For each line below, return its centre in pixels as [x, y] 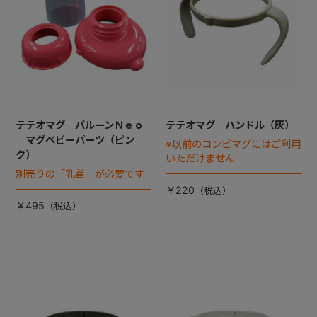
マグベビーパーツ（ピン [75, 140]
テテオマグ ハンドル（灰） [230, 125]
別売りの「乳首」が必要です [80, 174]
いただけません [200, 158]
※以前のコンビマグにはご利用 [233, 144]
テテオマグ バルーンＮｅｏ [79, 125]
